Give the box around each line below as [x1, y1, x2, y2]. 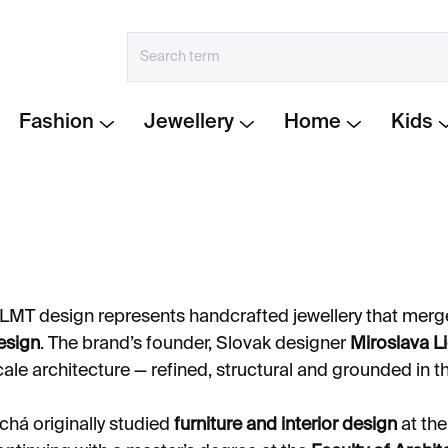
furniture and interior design [174, 416, 397, 434]
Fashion [31, 113, 94, 133]
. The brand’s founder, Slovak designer [40, 335, 350, 353]
